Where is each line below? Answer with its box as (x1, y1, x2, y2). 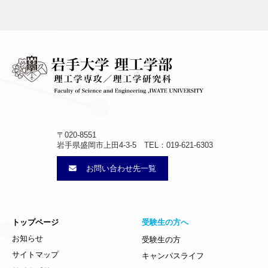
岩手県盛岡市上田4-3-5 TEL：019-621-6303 (57, 141, 213, 150)
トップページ (12, 218, 59, 227)
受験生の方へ (141, 218, 188, 227)
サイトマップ (12, 250, 59, 260)
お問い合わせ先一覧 (84, 164, 156, 173)
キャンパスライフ (141, 251, 204, 261)
